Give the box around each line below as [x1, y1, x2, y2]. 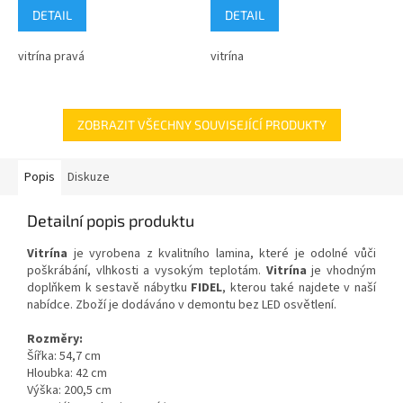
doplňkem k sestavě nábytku [27, 278, 187, 297]
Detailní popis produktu [27, 210, 194, 230]
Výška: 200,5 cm [27, 381, 112, 399]
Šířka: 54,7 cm [27, 346, 101, 365]
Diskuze [67, 167, 110, 186]
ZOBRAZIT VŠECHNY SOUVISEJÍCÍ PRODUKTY [76, 116, 327, 132]
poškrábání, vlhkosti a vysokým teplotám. [27, 261, 266, 280]
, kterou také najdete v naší [222, 278, 377, 297]
